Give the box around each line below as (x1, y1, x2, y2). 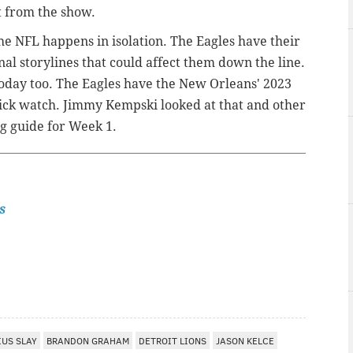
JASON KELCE (216, 334, 274, 347)
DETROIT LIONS (139, 334, 206, 347)
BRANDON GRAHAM (46, 334, 129, 347)
